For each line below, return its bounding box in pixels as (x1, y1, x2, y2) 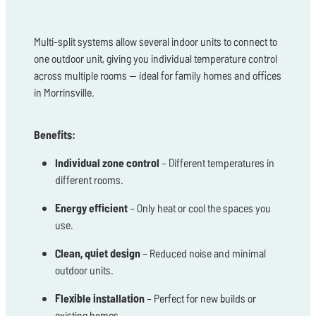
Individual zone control (55, 155, 159, 171)
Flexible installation (55, 291, 145, 306)
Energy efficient (55, 200, 128, 216)
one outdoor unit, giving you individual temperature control (34, 51, 277, 66)
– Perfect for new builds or (145, 291, 256, 306)
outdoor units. (55, 262, 114, 278)
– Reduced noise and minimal (140, 245, 266, 261)
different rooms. (55, 172, 123, 188)
